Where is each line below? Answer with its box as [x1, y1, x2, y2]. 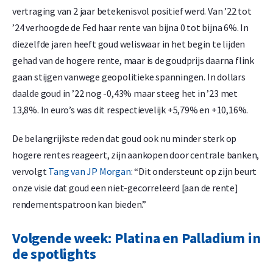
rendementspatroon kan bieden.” [12, 198, 147, 211]
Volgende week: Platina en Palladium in [12, 229, 261, 248]
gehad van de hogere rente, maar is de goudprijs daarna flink [12, 54, 254, 67]
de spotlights [12, 244, 96, 264]
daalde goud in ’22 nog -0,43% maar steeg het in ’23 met [12, 87, 238, 100]
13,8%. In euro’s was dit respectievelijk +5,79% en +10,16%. [12, 104, 249, 116]
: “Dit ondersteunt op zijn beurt [130, 165, 257, 178]
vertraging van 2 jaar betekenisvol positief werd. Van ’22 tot [12, 5, 252, 18]
